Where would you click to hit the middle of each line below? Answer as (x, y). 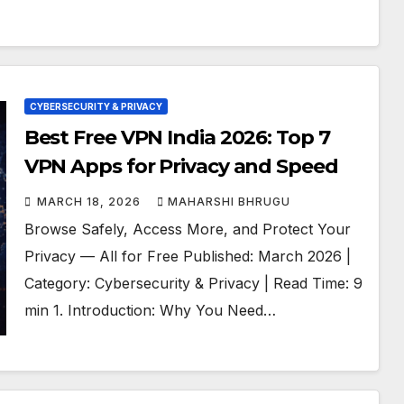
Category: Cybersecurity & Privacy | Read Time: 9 (193, 283)
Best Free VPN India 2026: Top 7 (177, 138)
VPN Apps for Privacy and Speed (181, 166)
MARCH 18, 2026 (90, 202)
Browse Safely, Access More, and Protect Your (187, 229)
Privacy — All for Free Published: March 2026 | (187, 256)
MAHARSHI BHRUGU (229, 202)
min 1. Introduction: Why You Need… (150, 310)
